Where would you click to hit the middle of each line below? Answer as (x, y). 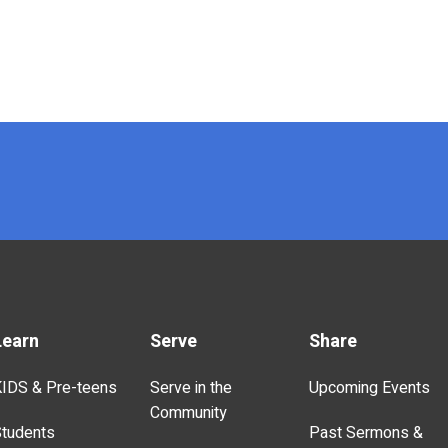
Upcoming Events (369, 388)
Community (189, 413)
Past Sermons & (365, 433)
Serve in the (191, 388)
